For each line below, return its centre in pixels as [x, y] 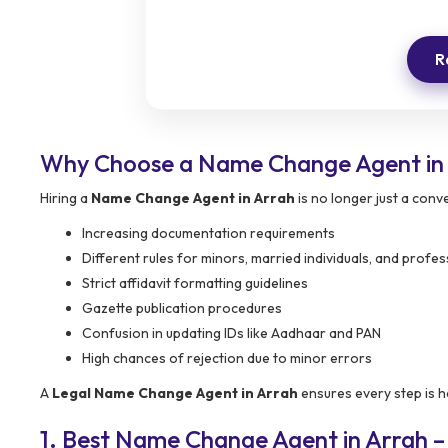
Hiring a [65, 197]
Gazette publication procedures [182, 307]
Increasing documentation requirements [208, 232]
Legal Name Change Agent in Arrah [175, 392]
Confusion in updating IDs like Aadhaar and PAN [231, 332]
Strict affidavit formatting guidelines [195, 282]
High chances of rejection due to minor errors [227, 357]
